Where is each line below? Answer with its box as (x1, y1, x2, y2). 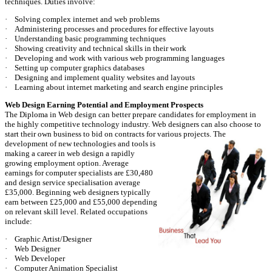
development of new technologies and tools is (5, 139, 155, 148)
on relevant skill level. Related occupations (5, 207, 148, 216)
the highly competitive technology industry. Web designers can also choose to (5, 120, 261, 129)
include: (5, 217, 32, 226)
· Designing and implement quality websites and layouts (5, 73, 195, 82)
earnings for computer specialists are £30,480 (5, 168, 153, 177)
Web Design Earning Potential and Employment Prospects (5, 100, 203, 109)
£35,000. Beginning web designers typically (5, 188, 151, 197)
